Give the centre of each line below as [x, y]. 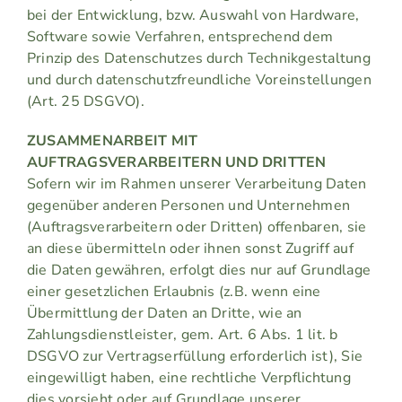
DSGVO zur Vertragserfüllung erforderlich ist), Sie [194, 357]
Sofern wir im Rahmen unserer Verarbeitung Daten [197, 184]
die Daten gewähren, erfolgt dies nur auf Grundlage [198, 271]
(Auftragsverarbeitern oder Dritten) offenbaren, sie [197, 227]
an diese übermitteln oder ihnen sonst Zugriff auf [190, 249]
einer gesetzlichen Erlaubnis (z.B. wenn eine [174, 292]
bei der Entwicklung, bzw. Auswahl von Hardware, [193, 16]
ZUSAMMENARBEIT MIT [112, 141]
